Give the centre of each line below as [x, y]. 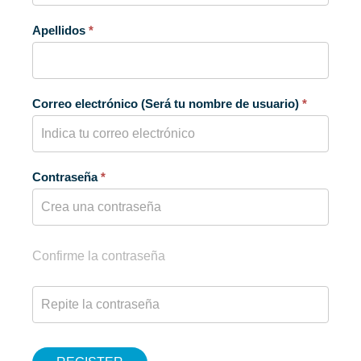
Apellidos [60, 30]
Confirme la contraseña [99, 255]
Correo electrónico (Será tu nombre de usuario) [167, 103]
